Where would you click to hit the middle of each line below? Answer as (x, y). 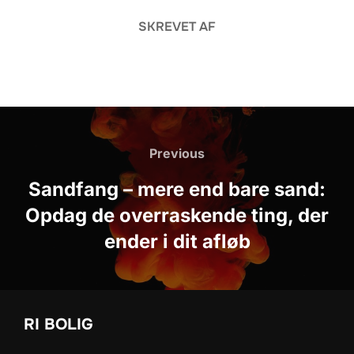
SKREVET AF (177, 27)
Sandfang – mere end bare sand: (177, 190)
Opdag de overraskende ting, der (177, 216)
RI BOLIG (58, 325)
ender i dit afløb (177, 242)
